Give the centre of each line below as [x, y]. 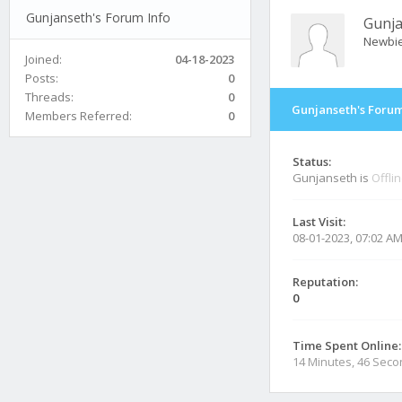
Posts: [42, 78]
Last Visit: [319, 222]
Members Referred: [79, 115]
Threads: [49, 96]
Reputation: [325, 282]
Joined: [44, 59]
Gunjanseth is [332, 178]
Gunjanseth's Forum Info [98, 17]
